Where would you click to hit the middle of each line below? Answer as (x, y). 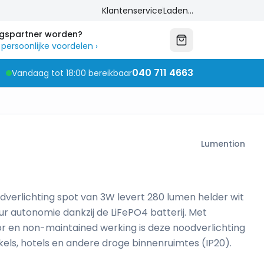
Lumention (223, 144)
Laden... (178, 11)
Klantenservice (132, 11)
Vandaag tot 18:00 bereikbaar (72, 73)
